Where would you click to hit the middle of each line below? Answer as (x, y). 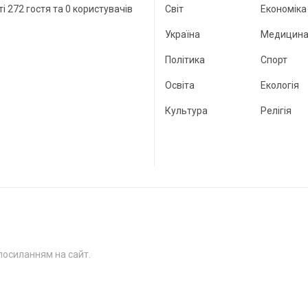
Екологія (280, 85)
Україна (183, 34)
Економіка (284, 9)
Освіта (180, 85)
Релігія (276, 111)
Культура (186, 111)
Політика (185, 60)
